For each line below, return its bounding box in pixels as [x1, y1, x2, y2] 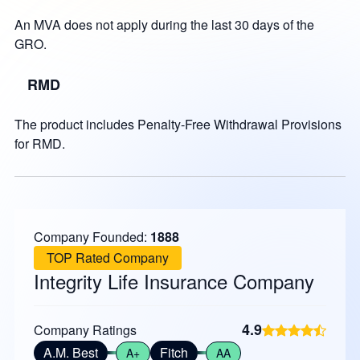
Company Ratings [33, 321, 137, 339]
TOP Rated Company [46, 248, 169, 267]
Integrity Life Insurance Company [33, 267, 314, 295]
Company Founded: [33, 227, 150, 246]
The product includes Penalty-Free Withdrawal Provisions [14, 115, 342, 133]
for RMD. [14, 134, 65, 153]
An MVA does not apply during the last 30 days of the [14, 15, 314, 34]
